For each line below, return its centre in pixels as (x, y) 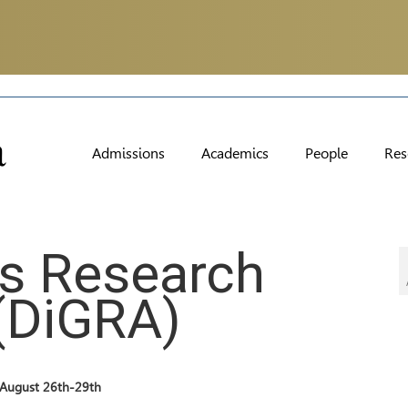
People (326, 153)
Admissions (128, 153)
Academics (235, 153)
